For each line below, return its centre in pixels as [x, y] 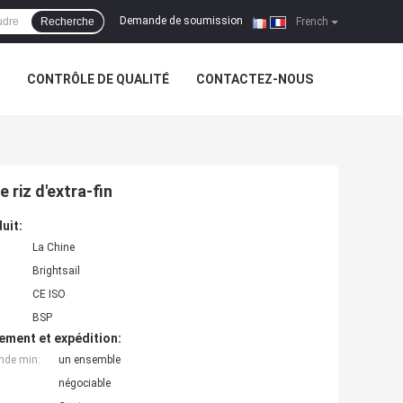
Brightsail [56, 271]
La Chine [54, 248]
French [311, 22]
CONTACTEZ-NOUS [255, 79]
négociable [85, 384]
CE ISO [49, 295]
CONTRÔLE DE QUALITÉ [98, 79]
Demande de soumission [181, 21]
